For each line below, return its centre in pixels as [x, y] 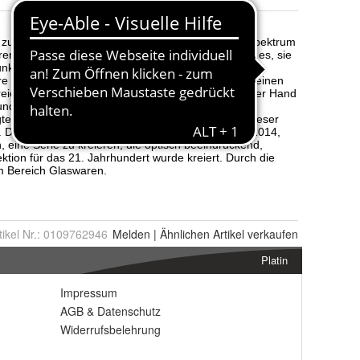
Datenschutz [129, 311]
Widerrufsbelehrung [110, 330]
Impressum [89, 293]
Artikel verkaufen [254, 234]
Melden [131, 234]
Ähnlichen [185, 234]
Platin [274, 260]
